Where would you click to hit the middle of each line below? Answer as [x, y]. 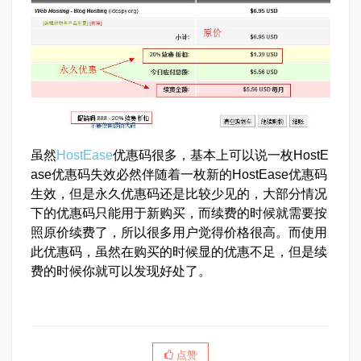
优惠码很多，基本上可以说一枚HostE [221, 155]
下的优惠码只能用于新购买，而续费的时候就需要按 [179, 213]
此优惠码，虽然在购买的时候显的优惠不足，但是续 [179, 251]
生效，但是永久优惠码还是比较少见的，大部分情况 [179, 193]
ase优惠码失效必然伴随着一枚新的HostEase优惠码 [179, 174]
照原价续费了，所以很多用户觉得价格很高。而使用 [179, 232]
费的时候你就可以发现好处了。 [121, 271]
